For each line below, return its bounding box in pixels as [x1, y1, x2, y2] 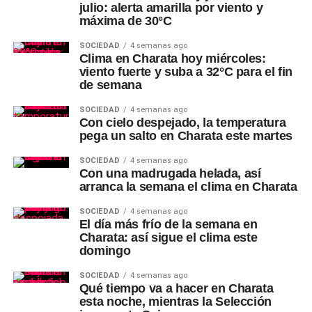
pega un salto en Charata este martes [79, 129, 292, 143]
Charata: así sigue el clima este [79, 231, 258, 244]
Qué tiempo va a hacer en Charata [79, 281, 274, 295]
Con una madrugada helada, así [79, 166, 261, 180]
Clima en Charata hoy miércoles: [79, 52, 266, 65]
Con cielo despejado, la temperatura [79, 116, 286, 130]
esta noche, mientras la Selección [79, 295, 272, 309]
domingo [79, 244, 131, 258]
